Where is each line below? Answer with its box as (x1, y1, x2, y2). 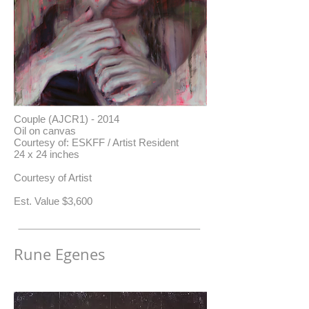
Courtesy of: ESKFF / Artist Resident (14, 137, 179, 148)
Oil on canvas (14, 125, 76, 137)
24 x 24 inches (14, 148, 79, 160)
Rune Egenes (14, 244, 106, 264)
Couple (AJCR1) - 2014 (14, 113, 119, 125)
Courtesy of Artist (14, 172, 92, 183)
